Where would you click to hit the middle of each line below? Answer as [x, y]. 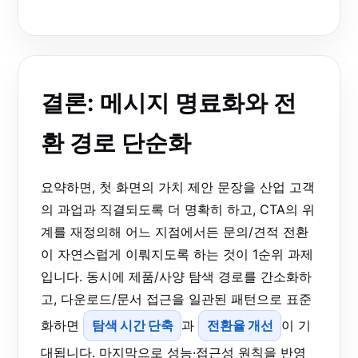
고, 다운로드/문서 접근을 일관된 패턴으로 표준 [176, 298]
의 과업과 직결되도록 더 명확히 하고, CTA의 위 [178, 209]
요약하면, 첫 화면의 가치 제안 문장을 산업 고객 [178, 187]
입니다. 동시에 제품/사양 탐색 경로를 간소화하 [176, 276]
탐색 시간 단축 [132, 326]
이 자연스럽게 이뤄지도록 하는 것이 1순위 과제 [177, 254]
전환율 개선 [240, 326]
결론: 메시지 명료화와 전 [169, 102]
